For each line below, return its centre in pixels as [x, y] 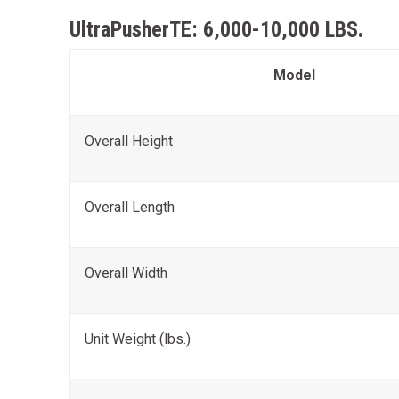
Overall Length [130, 207]
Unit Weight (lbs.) [138, 339]
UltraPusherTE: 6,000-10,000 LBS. [216, 29]
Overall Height [129, 141]
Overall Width [126, 273]
